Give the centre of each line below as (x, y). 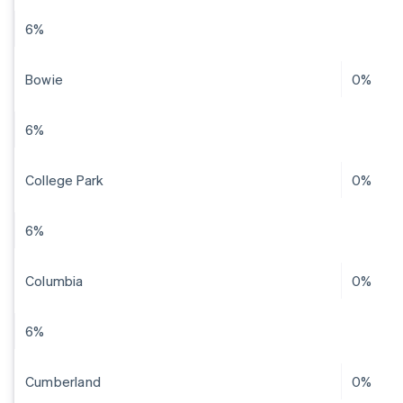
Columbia (54, 281)
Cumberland (63, 382)
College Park (65, 180)
